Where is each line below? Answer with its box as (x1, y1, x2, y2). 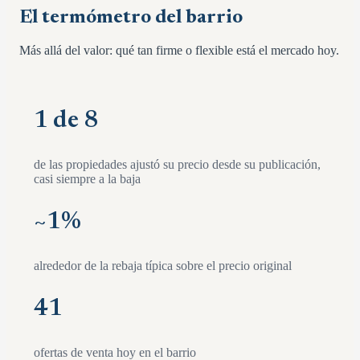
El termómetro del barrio (19, 8, 243, 28)
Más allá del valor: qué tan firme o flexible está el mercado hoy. (19, 43, 339, 58)
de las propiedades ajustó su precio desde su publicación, (34, 157, 321, 172)
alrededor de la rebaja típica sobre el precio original (34, 259, 292, 273)
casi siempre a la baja (34, 172, 141, 186)
